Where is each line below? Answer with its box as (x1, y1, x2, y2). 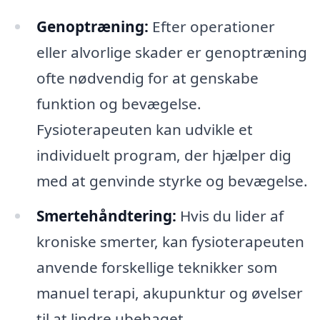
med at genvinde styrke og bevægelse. (36, 170, 308, 191)
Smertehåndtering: (36, 206, 176, 226)
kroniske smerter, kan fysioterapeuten (36, 231, 304, 252)
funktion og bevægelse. (36, 93, 201, 114)
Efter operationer (148, 16, 275, 36)
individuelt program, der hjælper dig (36, 144, 291, 165)
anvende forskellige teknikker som (36, 257, 277, 278)
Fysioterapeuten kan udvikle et (36, 119, 253, 139)
